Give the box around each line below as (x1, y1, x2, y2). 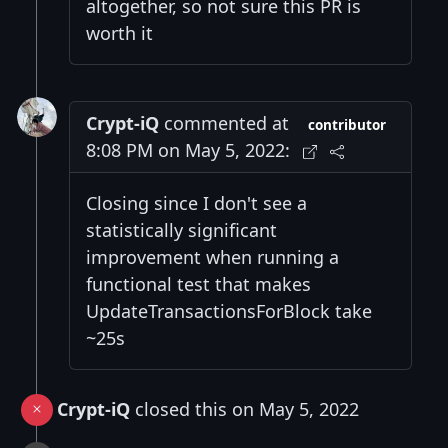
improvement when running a (86, 244, 339, 269)
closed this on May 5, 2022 (130, 396, 359, 421)
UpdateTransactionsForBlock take (86, 298, 372, 323)
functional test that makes (86, 271, 311, 296)
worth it (86, 20, 153, 45)
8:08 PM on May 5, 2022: (86, 137, 290, 162)
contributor (308, 115, 387, 134)
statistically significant (86, 217, 277, 242)
